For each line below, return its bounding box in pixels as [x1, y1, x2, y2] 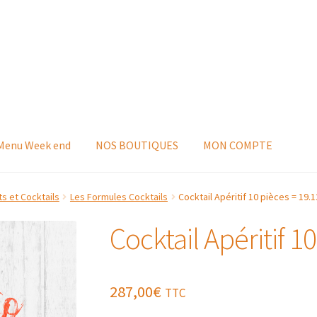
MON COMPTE [203, 137, 273, 152]
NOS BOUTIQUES [96, 137, 179, 152]
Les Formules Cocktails [69, 190, 168, 204]
